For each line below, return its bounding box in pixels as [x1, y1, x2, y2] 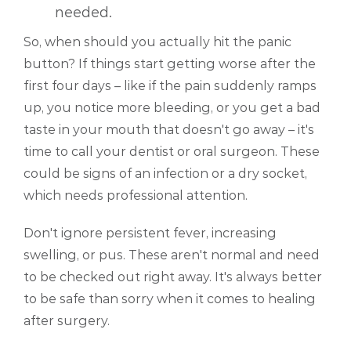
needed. [55, 4, 112, 22]
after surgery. [24, 313, 110, 329]
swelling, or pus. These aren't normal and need [24, 248, 320, 263]
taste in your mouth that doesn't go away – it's [24, 122, 314, 138]
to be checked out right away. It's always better [24, 270, 322, 285]
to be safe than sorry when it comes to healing [24, 291, 316, 307]
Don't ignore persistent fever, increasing [24, 226, 277, 241]
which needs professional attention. [24, 188, 248, 204]
